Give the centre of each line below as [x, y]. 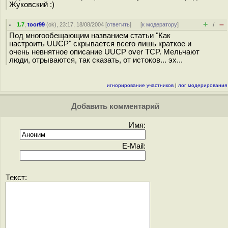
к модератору [160, 24]
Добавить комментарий [114, 106]
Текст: [16, 178]
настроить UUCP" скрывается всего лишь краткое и [100, 44]
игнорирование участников [140, 85]
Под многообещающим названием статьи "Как [90, 36]
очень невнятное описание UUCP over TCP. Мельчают [104, 52]
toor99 [36, 24]
